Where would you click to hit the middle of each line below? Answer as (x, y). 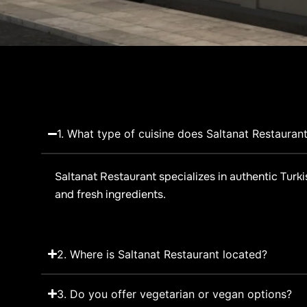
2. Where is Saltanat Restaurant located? (162, 254)
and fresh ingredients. (110, 194)
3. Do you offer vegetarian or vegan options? (175, 294)
